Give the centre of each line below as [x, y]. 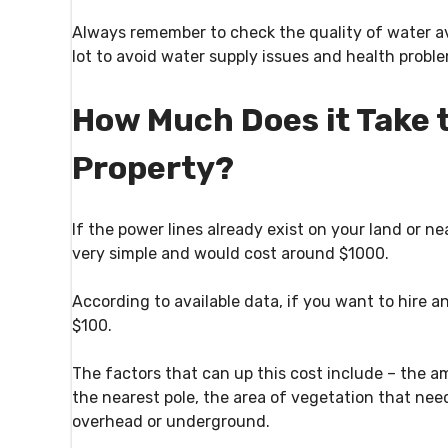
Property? [153, 167]
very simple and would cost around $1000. [230, 254]
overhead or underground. [171, 422]
